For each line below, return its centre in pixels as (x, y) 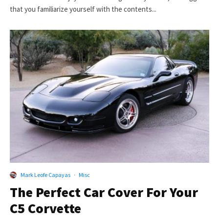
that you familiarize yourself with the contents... (83, 9)
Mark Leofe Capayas (45, 175)
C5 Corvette (45, 208)
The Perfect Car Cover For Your (104, 192)
